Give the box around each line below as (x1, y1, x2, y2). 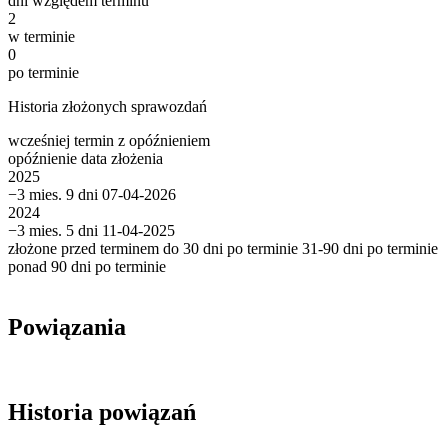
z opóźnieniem (118, 132, 210, 150)
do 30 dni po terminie (163, 240, 298, 258)
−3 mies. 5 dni (8, 222, 98, 240)
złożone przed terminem (8, 240, 159, 258)
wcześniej (8, 132, 70, 150)
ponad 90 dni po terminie (8, 258, 166, 276)
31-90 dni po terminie (302, 240, 438, 258)
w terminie (8, 28, 75, 46)
